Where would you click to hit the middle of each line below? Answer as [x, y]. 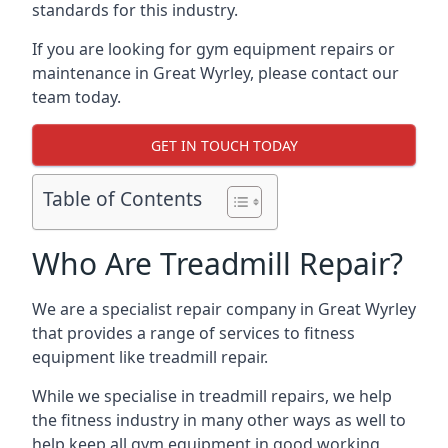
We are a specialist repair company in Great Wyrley [224, 309]
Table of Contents [122, 199]
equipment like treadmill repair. [150, 357]
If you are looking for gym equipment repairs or [213, 49]
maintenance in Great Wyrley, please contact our [215, 73]
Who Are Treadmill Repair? [217, 263]
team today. [76, 97]
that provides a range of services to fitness [193, 333]
